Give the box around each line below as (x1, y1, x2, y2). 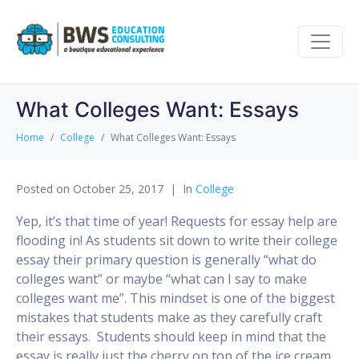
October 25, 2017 (73, 180, 163, 196)
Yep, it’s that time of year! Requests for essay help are (16, 212, 337, 230)
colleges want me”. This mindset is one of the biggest (16, 288, 335, 307)
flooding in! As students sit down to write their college (16, 231, 337, 249)
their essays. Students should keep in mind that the (16, 327, 326, 345)
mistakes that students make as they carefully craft (16, 308, 322, 326)
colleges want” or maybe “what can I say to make (16, 269, 307, 288)
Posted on (16, 180, 73, 196)
